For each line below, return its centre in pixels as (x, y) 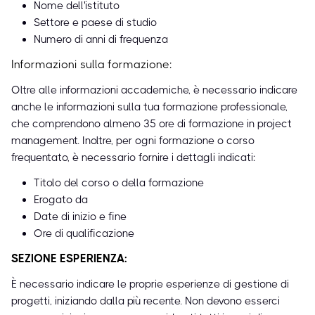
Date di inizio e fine (80, 217)
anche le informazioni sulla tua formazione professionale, (149, 107)
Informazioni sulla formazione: (91, 65)
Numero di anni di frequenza (101, 40)
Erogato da (61, 200)
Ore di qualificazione (84, 234)
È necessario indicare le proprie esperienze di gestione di (150, 284)
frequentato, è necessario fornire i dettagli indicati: (133, 158)
